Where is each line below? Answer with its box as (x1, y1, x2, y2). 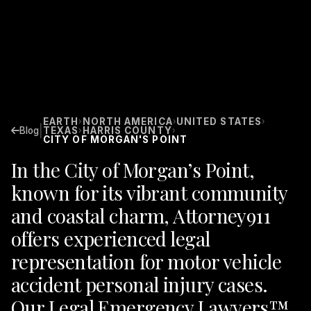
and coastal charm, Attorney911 (11, 203, 271, 229)
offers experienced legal (11, 226, 210, 252)
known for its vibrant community (11, 180, 287, 206)
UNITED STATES (176, 116, 262, 128)
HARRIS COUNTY (82, 125, 172, 137)
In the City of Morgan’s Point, (11, 157, 255, 183)
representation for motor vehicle (11, 249, 282, 275)
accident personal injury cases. (11, 271, 268, 298)
